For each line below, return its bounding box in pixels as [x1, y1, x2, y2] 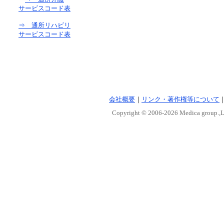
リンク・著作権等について [141, 95, 219, 103]
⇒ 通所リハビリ [18, 21, 70, 29]
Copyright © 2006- [111, 109, 164, 116]
